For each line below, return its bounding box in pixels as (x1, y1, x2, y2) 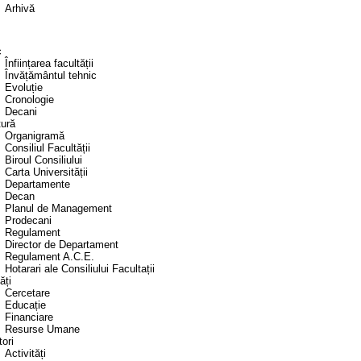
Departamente (5, 178, 70, 191)
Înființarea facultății (5, 57, 93, 70)
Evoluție (5, 81, 43, 94)
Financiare (5, 311, 53, 324)
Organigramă (5, 130, 64, 143)
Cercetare (5, 287, 50, 300)
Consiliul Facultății (5, 142, 90, 155)
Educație (5, 299, 46, 312)
